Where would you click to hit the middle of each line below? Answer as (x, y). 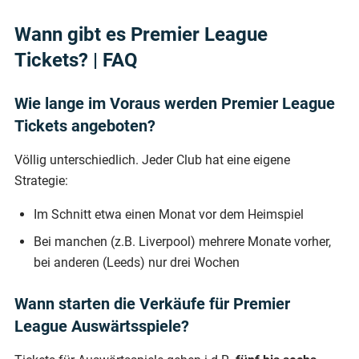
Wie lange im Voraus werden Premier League (175, 103)
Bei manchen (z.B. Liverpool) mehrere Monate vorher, (182, 241)
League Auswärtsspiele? (102, 326)
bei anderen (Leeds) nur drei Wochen (137, 262)
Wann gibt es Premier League (141, 34)
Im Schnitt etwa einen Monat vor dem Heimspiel (169, 214)
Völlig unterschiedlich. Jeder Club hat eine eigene (152, 159)
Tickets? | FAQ (76, 60)
